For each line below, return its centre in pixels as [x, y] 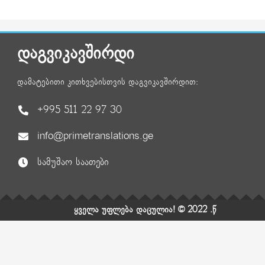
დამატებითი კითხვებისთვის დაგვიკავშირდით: [108, 83]
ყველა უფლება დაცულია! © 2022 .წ [145, 210]
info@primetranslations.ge [95, 137]
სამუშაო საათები [73, 163]
